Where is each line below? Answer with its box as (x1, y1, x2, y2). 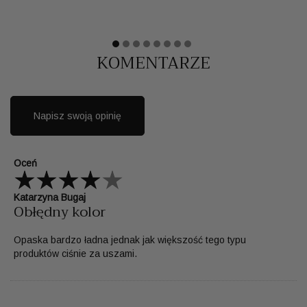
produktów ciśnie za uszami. (14, 247, 137, 259)
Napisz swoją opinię (34, 110, 121, 121)
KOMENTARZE (97, 48, 210, 77)
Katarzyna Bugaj (14, 191, 86, 203)
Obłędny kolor (14, 199, 106, 224)
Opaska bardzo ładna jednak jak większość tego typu (14, 234, 246, 245)
